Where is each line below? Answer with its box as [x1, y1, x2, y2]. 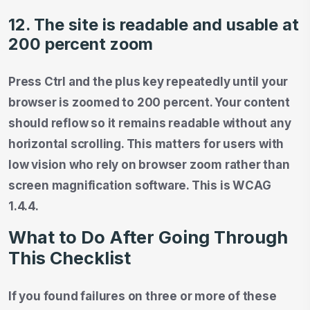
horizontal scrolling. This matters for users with [8, 136, 284, 151]
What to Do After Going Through [8, 226, 288, 248]
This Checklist [8, 247, 131, 268]
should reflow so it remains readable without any [8, 116, 291, 130]
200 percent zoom [8, 33, 153, 54]
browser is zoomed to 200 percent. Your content [8, 95, 290, 109]
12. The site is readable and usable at [8, 14, 299, 35]
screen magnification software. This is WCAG [8, 178, 271, 192]
